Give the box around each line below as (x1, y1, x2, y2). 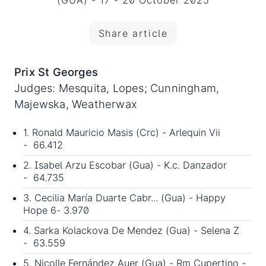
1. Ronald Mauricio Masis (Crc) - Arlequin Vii (23, 126, 220, 139)
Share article (98, 27, 168, 40)
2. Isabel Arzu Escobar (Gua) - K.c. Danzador (23, 159, 227, 172)
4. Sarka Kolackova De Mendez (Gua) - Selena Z (23, 224, 239, 237)
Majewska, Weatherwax (14, 97, 137, 111)
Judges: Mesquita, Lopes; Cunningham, (14, 81, 220, 95)
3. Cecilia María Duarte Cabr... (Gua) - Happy (23, 192, 226, 204)
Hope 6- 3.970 (23, 204, 89, 217)
